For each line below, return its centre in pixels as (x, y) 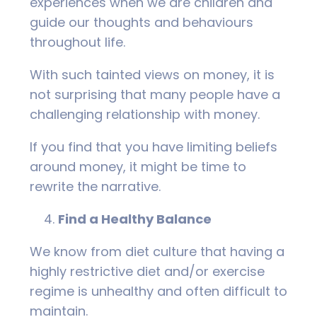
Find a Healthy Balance (135, 219)
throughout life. (77, 42)
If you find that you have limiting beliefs (154, 147)
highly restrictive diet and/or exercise (147, 272)
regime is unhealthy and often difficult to (158, 292)
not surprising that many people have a (155, 95)
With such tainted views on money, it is (152, 75)
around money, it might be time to (138, 167)
